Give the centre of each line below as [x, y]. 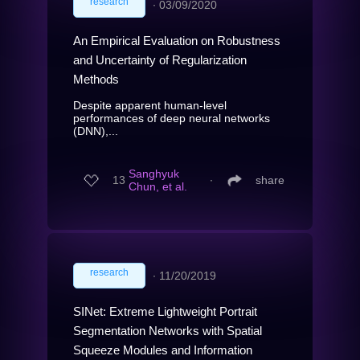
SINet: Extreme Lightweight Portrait [165, 311]
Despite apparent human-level [150, 105]
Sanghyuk [154, 174]
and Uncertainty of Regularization [160, 59]
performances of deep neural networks [172, 118]
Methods [96, 79]
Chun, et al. [158, 187]
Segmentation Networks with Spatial [168, 330]
